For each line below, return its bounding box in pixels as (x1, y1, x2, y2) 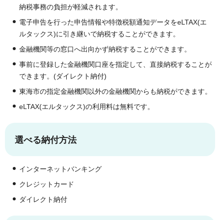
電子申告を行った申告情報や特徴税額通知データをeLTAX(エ (19, 18, 207, 26)
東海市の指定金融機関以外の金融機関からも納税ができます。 (19, 87, 212, 95)
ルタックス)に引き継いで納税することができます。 (19, 30, 180, 38)
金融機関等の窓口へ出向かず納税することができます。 (19, 45, 191, 53)
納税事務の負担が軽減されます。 (19, 3, 122, 11)
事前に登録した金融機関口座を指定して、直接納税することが (19, 60, 212, 68)
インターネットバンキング (19, 165, 102, 173)
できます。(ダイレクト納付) (19, 72, 107, 80)
